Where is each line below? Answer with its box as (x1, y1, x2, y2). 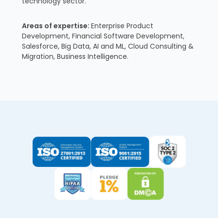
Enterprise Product (91, 20, 153, 31)
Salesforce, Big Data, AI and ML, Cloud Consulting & (21, 41, 194, 51)
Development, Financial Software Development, (21, 31, 184, 41)
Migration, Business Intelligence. (21, 51, 128, 61)
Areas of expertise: (21, 20, 91, 31)
